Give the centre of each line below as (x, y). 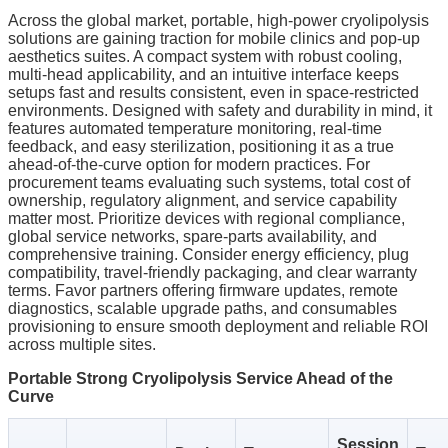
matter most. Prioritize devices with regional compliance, (206, 219)
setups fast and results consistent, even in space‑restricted (213, 93)
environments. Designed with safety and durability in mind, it (220, 111)
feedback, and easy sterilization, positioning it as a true (201, 147)
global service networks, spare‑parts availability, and (192, 237)
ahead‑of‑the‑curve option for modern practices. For (189, 165)
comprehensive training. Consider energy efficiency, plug (208, 255)
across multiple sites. (82, 345)
